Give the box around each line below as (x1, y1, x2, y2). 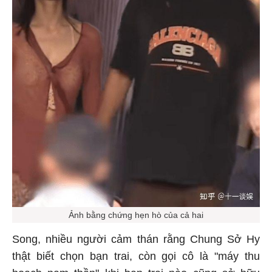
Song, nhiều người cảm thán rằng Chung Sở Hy (12, 231, 260, 243)
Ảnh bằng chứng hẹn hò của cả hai (69, 208, 203, 218)
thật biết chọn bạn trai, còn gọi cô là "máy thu (12, 248, 260, 260)
